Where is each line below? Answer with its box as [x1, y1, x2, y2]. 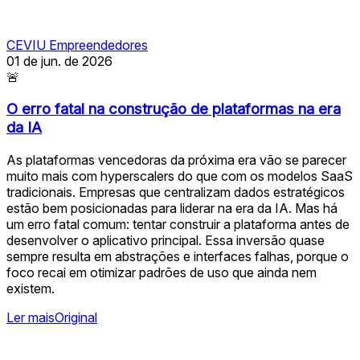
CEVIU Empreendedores [6, 36, 148, 53]
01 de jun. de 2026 [6, 52, 112, 69]
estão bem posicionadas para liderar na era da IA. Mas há [6, 200, 337, 216]
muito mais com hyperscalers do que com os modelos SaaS [6, 168, 353, 184]
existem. [6, 280, 55, 297]
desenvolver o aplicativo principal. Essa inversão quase [6, 232, 325, 248]
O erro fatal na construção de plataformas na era [6, 100, 341, 119]
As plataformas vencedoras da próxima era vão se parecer [6, 152, 346, 168]
